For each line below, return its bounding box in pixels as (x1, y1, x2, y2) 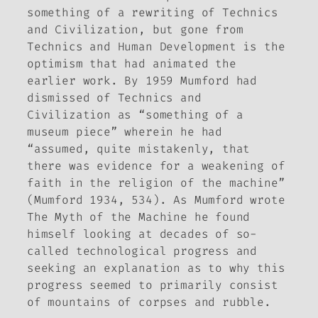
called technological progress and (27, 243, 258, 258)
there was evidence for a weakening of (27, 158, 285, 173)
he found (187, 209, 251, 224)
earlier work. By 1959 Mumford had (27, 72, 258, 88)
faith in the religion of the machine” (27, 175, 285, 190)
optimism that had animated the (27, 55, 236, 71)
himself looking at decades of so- (27, 226, 258, 241)
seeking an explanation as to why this (27, 260, 285, 275)
